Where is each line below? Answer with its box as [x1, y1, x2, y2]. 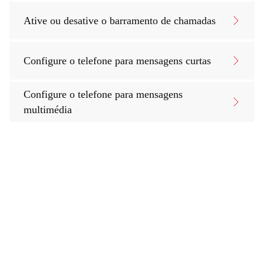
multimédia [24, 104, 72, 115]
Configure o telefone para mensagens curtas [24, 55, 211, 67]
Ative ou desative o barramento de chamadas [24, 15, 216, 27]
